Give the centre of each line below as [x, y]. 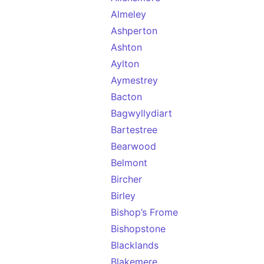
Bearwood [133, 146]
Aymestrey [134, 80]
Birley [123, 196]
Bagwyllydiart [141, 113]
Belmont [129, 163]
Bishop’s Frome [144, 212]
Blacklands [135, 245]
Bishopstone [138, 229]
